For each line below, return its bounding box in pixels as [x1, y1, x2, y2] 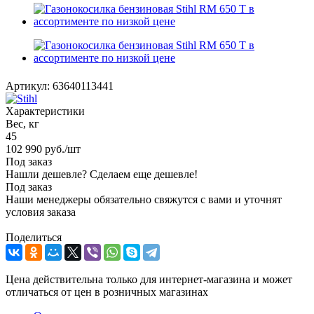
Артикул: [6, 79, 50, 92]
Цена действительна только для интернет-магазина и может [6, 273, 292, 285]
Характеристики [6, 104, 85, 117]
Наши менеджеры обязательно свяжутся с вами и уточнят [6, 193, 282, 205]
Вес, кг [6, 117, 39, 130]
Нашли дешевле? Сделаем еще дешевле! [6, 168, 198, 180]
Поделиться [6, 231, 62, 243]
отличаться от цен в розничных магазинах [6, 285, 208, 298]
